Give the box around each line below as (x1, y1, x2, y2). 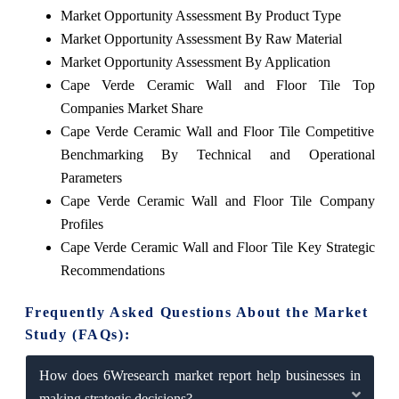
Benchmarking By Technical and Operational (60, 146, 375, 162)
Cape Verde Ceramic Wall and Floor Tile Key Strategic (60, 239, 375, 255)
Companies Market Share (60, 100, 203, 116)
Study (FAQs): (24, 326, 131, 342)
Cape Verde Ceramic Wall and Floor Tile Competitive (60, 123, 375, 139)
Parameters (60, 169, 122, 185)
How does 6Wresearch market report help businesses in (38, 367, 361, 383)
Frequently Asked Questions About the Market (24, 304, 369, 320)
